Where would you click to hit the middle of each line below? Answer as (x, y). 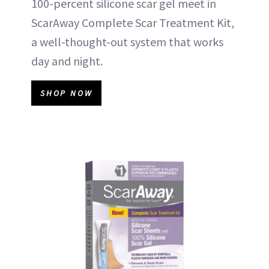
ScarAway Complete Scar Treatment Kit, (133, 23)
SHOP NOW (67, 93)
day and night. (67, 61)
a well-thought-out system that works (127, 42)
